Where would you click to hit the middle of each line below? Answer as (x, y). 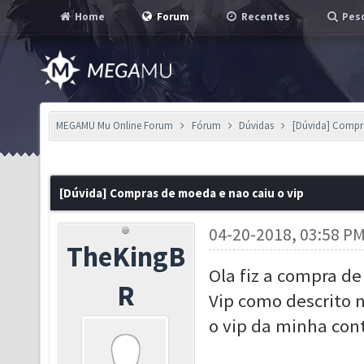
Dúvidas (257, 126)
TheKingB (126, 256)
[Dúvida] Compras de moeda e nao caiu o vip (182, 193)
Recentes (264, 17)
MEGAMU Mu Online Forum (115, 126)
